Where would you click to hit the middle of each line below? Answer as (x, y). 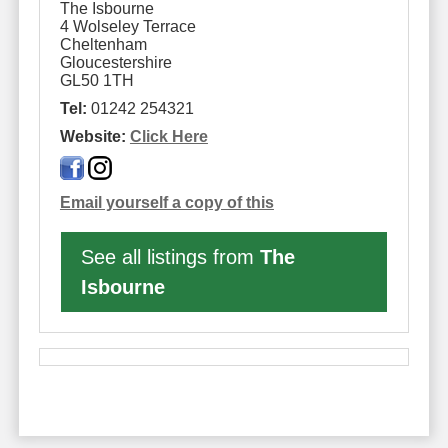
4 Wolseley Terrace (127, 26)
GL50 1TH (96, 80)
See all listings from (170, 256)
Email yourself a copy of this (166, 202)
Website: (92, 136)
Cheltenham (103, 44)
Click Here (168, 136)
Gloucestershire (115, 62)
